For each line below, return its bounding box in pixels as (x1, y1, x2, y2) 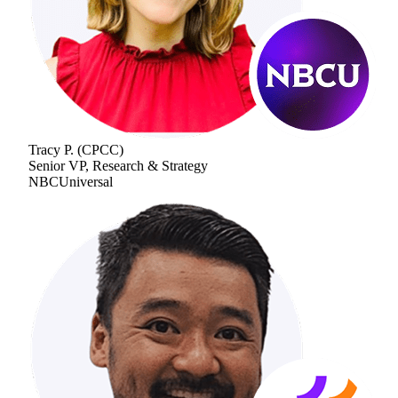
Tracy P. (28, 141, 74, 157)
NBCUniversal (28, 173, 113, 189)
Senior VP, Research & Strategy (28, 157, 208, 173)
